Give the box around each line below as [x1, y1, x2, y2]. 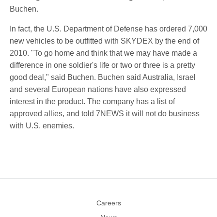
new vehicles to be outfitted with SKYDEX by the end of [10, 37, 199, 45]
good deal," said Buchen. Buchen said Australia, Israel [10, 73, 196, 81]
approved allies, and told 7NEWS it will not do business [10, 109, 200, 118]
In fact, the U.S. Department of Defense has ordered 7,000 [10, 25, 207, 33]
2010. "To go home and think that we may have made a [10, 49, 197, 57]
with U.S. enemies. [10, 122, 74, 130]
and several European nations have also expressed [10, 85, 186, 93]
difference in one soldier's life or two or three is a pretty [10, 61, 195, 69]
